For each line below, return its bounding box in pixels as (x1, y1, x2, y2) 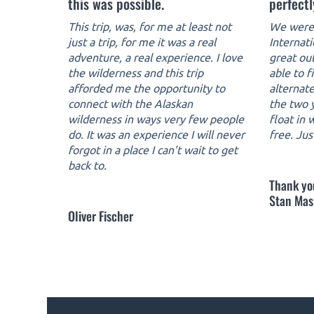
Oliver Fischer (68, 206, 133, 225)
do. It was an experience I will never (68, 127, 245, 142)
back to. (68, 158, 107, 172)
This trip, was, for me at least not (68, 19, 231, 34)
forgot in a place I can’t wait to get (68, 142, 238, 157)
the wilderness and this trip (68, 65, 203, 80)
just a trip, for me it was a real (68, 34, 216, 49)
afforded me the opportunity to (68, 81, 225, 95)
